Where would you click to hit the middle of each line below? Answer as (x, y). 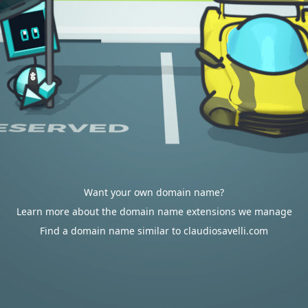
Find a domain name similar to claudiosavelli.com (154, 231)
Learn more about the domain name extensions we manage (154, 211)
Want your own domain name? (154, 192)
